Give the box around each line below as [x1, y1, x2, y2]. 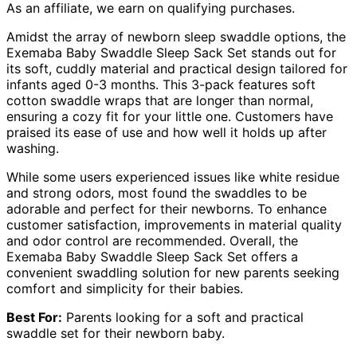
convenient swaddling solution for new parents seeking [6, 264, 339, 280]
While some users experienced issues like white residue [6, 168, 339, 185]
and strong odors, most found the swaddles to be [6, 184, 307, 201]
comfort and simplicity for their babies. [6, 280, 243, 296]
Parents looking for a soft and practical [62, 308, 304, 325]
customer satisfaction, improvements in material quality [6, 216, 342, 233]
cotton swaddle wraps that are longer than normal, [6, 92, 313, 108]
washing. [6, 139, 59, 156]
